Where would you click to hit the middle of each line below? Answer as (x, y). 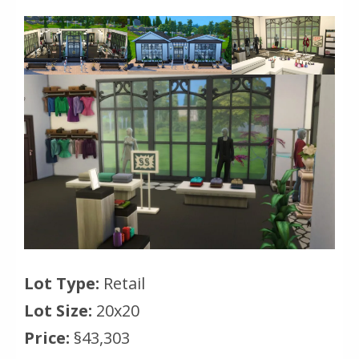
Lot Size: (58, 310)
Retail (124, 283)
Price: (47, 337)
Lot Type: (64, 283)
